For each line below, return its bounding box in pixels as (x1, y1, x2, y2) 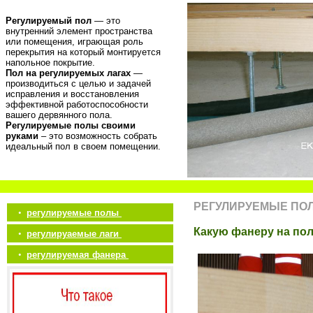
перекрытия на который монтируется (6, 47, 161, 57)
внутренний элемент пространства (6, 26, 152, 36)
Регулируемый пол (6, 15, 92, 26)
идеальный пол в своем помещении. (6, 141, 161, 152)
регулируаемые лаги (27, 228, 122, 239)
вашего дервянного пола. (6, 110, 112, 120)
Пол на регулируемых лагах (6, 68, 131, 78)
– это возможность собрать (38, 131, 157, 141)
